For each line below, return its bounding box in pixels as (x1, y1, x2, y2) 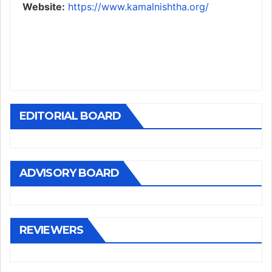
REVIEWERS (19, 223, 83, 237)
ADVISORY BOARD (19, 166, 120, 180)
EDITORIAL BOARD (19, 109, 121, 123)
